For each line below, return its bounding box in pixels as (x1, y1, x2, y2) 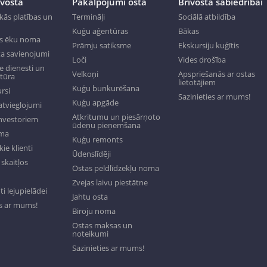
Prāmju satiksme (72, 40, 131, 51)
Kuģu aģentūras (72, 26, 128, 37)
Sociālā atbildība (178, 11, 236, 23)
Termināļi (72, 11, 105, 23)
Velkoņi (72, 69, 98, 80)
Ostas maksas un (72, 220, 132, 231)
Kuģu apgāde (72, 97, 119, 108)
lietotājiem (178, 77, 216, 88)
